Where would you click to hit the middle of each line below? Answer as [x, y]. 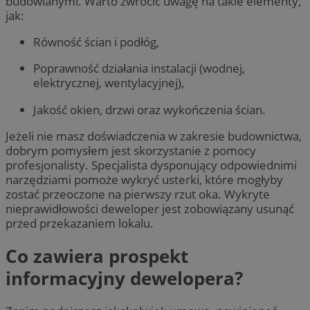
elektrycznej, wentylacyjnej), [109, 83]
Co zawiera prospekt [97, 256]
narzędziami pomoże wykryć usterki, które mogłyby [144, 179]
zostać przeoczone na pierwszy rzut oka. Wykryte [138, 194]
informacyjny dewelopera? [124, 279]
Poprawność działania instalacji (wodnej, [139, 69]
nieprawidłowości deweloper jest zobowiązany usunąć [150, 208]
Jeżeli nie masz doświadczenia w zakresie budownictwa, [154, 136]
